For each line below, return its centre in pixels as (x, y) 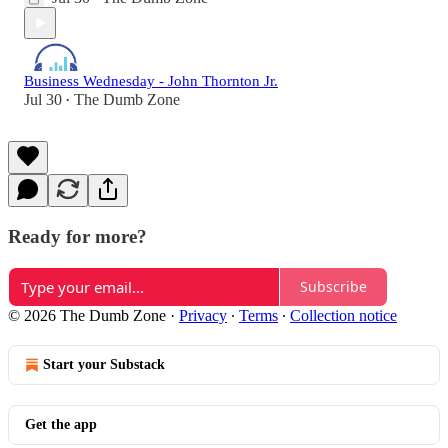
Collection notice (343, 315)
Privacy (203, 315)
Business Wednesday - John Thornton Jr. (151, 81)
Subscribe (333, 287)
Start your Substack (104, 364)
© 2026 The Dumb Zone (87, 315)
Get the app (61, 424)
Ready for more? (77, 237)
